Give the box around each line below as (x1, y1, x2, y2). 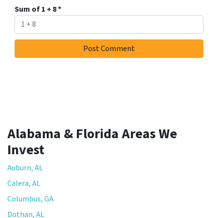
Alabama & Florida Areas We (7, 124, 177, 144)
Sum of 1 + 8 (15, 3, 58, 15)
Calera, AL (7, 178, 40, 189)
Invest (7, 140, 44, 160)
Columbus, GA (7, 193, 54, 204)
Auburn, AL (7, 162, 43, 173)
